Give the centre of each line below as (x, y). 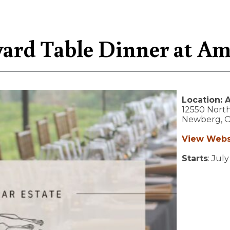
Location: (203, 100)
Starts (195, 158)
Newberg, (203, 119)
